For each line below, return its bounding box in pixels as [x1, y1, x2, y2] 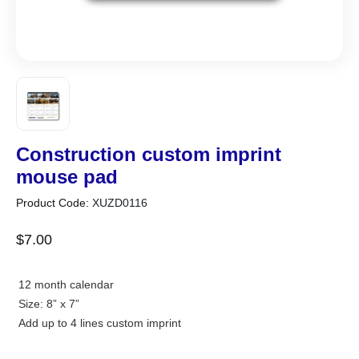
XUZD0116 [92, 196, 147, 209]
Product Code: [16, 196, 92, 209]
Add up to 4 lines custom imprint [18, 317, 181, 330]
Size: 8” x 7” [18, 297, 79, 311]
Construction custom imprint [16, 143, 281, 166]
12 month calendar [18, 278, 114, 292]
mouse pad [16, 166, 118, 188]
